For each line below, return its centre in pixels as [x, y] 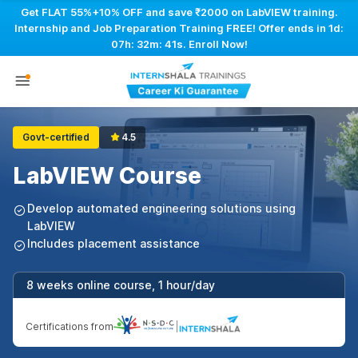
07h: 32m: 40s [147, 44]
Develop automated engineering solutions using [161, 208]
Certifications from [70, 327]
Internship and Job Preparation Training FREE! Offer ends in [171, 28]
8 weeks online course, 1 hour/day [121, 285]
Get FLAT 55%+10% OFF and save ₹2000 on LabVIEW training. [179, 12]
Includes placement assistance [113, 243]
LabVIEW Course [107, 176]
